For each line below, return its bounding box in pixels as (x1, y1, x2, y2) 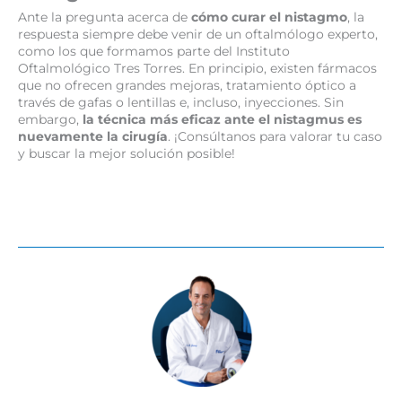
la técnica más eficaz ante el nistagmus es (83, 111, 362, 127)
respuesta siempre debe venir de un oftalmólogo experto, (18, 26, 378, 41)
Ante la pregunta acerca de (18, 9, 191, 24)
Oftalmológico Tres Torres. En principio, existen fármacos (18, 60, 377, 75)
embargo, (18, 111, 83, 127)
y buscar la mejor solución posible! (18, 145, 235, 161)
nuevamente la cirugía (18, 128, 168, 144)
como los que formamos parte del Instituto (18, 43, 290, 58)
